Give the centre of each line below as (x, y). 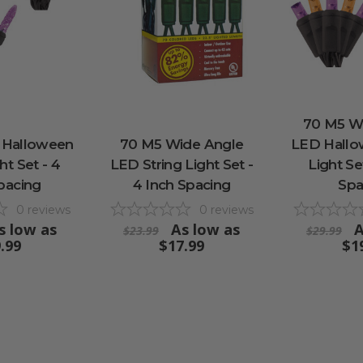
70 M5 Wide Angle (181, 144)
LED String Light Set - (181, 164)
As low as (205, 229)
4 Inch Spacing (181, 184)
